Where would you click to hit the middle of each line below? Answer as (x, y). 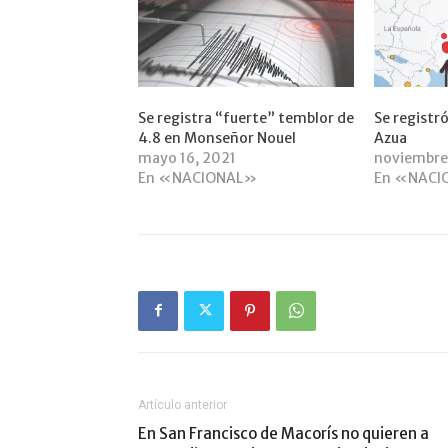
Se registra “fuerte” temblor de (246, 117)
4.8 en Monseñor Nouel (217, 137)
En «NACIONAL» (197, 177)
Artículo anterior (182, 404)
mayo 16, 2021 (187, 157)
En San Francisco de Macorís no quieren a (283, 433)
